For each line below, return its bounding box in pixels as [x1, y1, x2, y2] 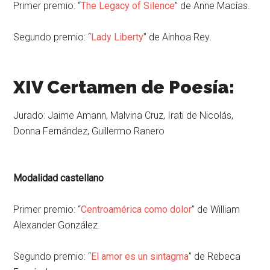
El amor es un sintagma [91, 250, 189, 262]
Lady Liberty [91, 31, 144, 43]
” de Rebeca [189, 250, 241, 262]
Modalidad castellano [13, 172, 104, 184]
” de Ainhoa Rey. [143, 31, 212, 43]
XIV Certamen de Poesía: [13, 76, 235, 98]
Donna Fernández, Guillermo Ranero [13, 125, 165, 137]
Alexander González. [13, 219, 101, 231]
